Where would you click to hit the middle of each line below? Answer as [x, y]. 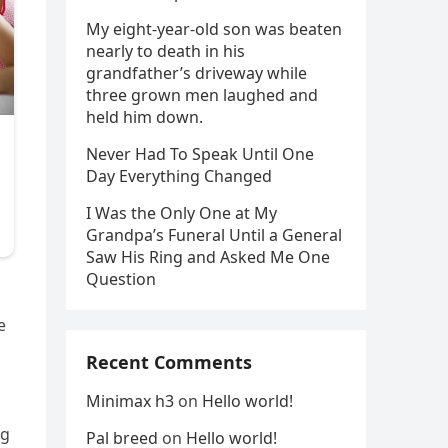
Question [121, 279]
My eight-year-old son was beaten [214, 29]
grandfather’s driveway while [196, 73]
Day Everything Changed [179, 176]
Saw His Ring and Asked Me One [208, 257]
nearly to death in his [165, 51]
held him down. [144, 117]
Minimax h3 [130, 401]
